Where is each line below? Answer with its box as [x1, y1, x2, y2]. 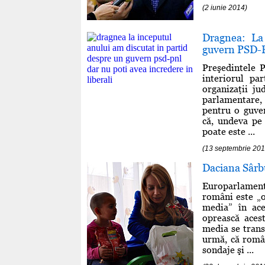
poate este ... [202, 125, 255, 137]
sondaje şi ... [202, 244, 254, 256]
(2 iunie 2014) [202, 3, 247, 12]
